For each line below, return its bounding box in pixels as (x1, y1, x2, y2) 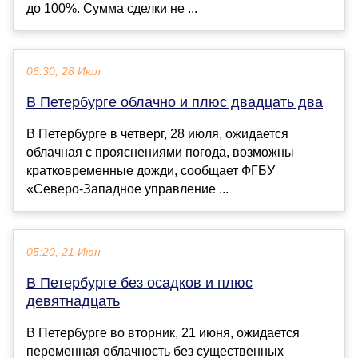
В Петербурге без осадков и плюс (26, 274, 253, 291)
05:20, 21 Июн (26, 245, 101, 258)
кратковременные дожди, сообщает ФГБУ (26, 163, 275, 177)
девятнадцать (26, 292, 120, 309)
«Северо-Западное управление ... (26, 181, 229, 196)
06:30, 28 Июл (26, 65, 101, 78)
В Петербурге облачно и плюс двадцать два (26, 93, 323, 110)
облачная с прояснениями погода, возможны (26, 145, 294, 159)
